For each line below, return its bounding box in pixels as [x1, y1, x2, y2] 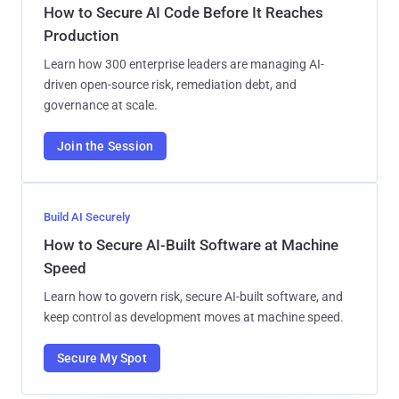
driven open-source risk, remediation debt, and [44, 77, 297, 92]
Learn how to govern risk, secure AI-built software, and [44, 289, 343, 304]
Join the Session [57, 138, 154, 153]
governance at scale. [44, 97, 158, 112]
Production [44, 26, 118, 45]
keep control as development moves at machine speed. [44, 309, 344, 324]
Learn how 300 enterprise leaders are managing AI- [44, 56, 324, 71]
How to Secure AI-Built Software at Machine [44, 235, 338, 254]
